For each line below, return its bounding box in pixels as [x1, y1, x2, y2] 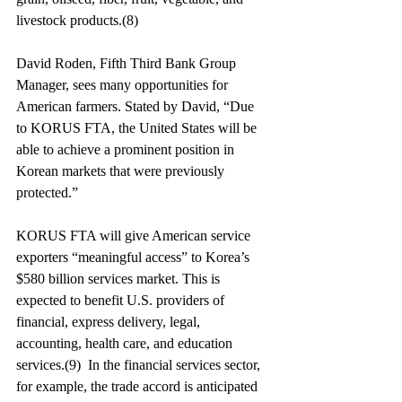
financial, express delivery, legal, [16, 314, 204, 329]
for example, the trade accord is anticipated [16, 379, 261, 394]
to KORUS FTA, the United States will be [16, 120, 260, 135]
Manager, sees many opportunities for [16, 77, 232, 92]
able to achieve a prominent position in [16, 142, 238, 157]
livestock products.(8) [16, 13, 138, 28]
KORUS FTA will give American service [16, 228, 254, 243]
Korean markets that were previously [16, 163, 228, 179]
